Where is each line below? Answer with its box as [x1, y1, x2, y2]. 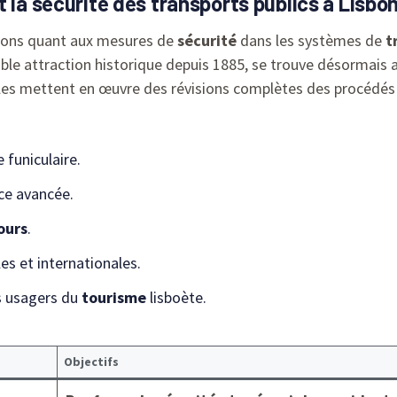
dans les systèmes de [237, 29, 385, 51]
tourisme [82, 286, 146, 307]
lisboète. [146, 286, 206, 307]
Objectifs [64, 353, 119, 370]
